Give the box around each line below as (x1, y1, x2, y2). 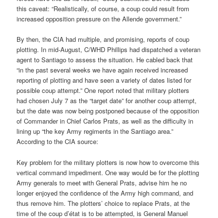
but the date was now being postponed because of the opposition (17, 106, 200, 116)
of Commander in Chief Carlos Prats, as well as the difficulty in (17, 116, 194, 126)
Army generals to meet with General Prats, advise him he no (17, 178, 187, 187)
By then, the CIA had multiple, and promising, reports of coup (17, 35, 190, 44)
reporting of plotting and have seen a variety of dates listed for (17, 75, 192, 85)
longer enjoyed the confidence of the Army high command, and (17, 188, 194, 198)
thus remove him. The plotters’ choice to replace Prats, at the (17, 198, 190, 208)
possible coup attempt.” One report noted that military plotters (17, 86, 190, 95)
